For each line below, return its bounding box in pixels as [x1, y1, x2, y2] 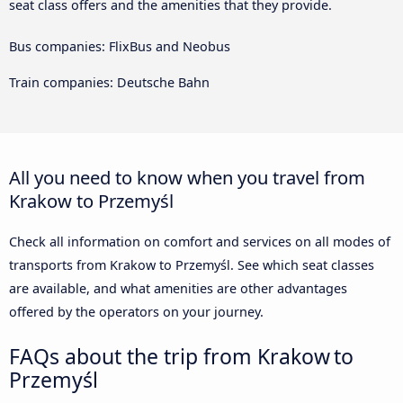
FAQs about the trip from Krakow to [9, 342, 354, 372]
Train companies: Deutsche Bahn [9, 74, 210, 92]
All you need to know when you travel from [9, 165, 365, 191]
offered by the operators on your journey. [9, 303, 264, 321]
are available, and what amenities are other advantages [9, 280, 347, 298]
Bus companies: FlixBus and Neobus [9, 37, 230, 55]
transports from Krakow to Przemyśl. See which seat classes [9, 256, 374, 274]
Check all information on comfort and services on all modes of [9, 233, 390, 251]
